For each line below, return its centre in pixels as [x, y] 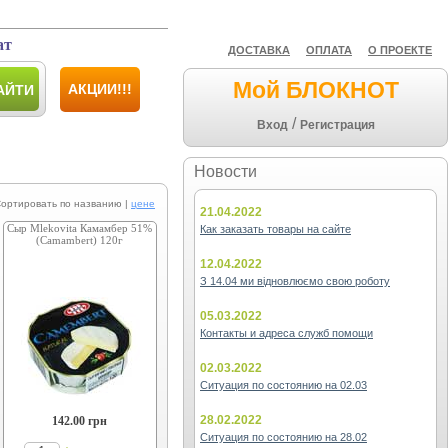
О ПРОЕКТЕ [400, 50]
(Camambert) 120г [80, 240]
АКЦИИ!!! [99, 89]
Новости [225, 171]
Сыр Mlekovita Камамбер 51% [80, 228]
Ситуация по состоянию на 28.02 [283, 437]
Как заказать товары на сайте [275, 229]
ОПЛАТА [329, 50]
